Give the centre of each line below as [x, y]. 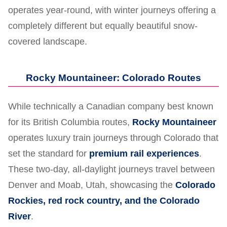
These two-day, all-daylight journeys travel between [111, 169]
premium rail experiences [144, 154]
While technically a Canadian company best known [111, 107]
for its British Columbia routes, [70, 122]
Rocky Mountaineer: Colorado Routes [113, 78]
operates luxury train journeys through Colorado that [113, 138]
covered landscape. [48, 42]
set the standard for [49, 154]
